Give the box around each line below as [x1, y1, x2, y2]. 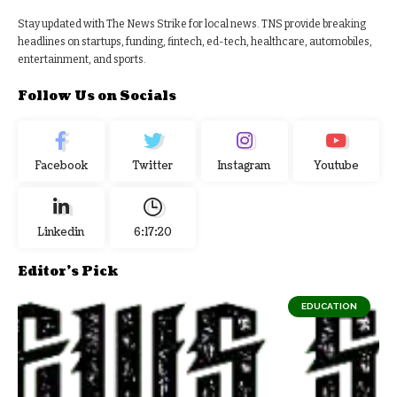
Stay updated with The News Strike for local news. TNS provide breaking [18, 17, 366, 30]
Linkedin [37, 224, 85, 240]
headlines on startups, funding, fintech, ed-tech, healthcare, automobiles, [18, 35, 372, 48]
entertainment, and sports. [18, 52, 146, 66]
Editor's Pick [18, 262, 118, 280]
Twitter [132, 158, 173, 174]
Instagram [217, 158, 272, 174]
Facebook [34, 158, 88, 174]
